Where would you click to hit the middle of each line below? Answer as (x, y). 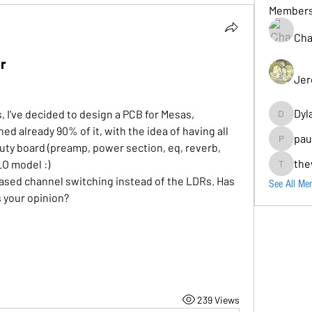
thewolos (293, 171)
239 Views (218, 299)
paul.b (289, 146)
